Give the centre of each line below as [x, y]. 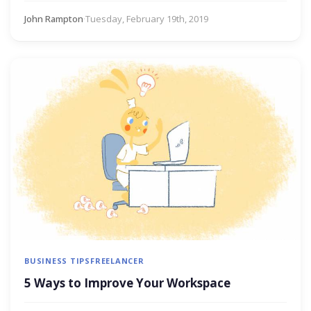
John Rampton [54, 19]
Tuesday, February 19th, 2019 [147, 19]
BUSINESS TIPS [58, 260]
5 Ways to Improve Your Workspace [127, 283]
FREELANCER [117, 260]
